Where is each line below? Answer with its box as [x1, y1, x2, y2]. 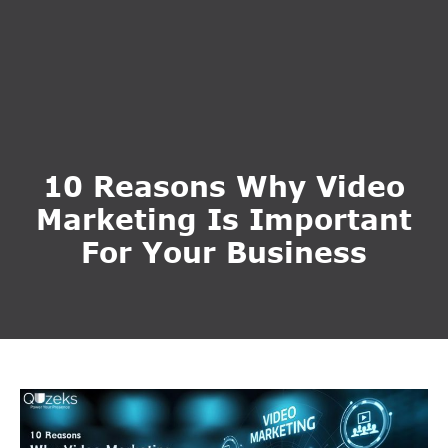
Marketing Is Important [36, 202, 412, 236]
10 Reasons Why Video [43, 169, 405, 203]
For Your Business [81, 235, 367, 269]
